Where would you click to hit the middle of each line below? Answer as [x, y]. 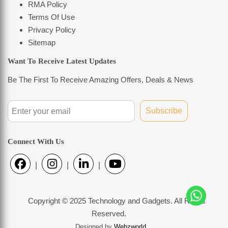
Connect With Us [36, 141]
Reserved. [109, 213]
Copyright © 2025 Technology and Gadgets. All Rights [117, 201]
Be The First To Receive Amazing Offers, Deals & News [101, 80]
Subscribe [164, 111]
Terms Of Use [51, 17]
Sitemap [42, 43]
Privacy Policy [52, 30]
